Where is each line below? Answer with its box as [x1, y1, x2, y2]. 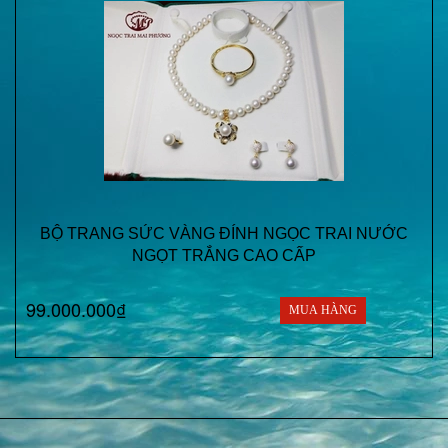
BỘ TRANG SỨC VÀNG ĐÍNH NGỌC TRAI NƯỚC [40, 225, 408, 242]
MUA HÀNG [289, 303, 357, 317]
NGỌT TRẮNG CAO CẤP [132, 247, 316, 264]
